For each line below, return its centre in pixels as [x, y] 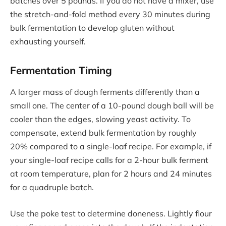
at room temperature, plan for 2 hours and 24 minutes [111, 174]
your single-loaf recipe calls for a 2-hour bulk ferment [109, 160]
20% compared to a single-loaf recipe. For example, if [111, 147]
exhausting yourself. [48, 41]
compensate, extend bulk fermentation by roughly [103, 133]
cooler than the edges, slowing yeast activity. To [100, 119]
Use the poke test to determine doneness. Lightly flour [111, 213]
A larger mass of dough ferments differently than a [105, 92]
